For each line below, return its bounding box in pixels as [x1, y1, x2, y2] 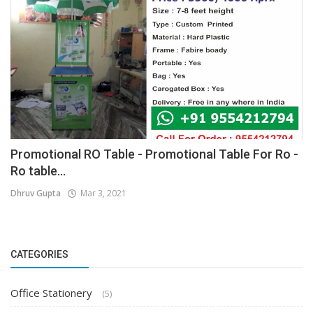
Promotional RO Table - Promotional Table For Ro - [10, 147, 298, 162]
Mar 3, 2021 [76, 187, 126, 200]
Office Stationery [10, 286, 95, 300]
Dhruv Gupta [10, 187, 61, 200]
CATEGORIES [10, 249, 68, 261]
